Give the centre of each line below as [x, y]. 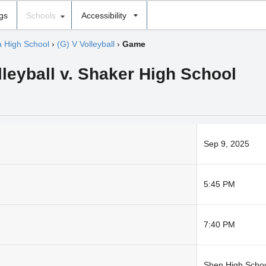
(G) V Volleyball [85, 44]
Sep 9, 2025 [226, 144]
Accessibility [104, 15]
